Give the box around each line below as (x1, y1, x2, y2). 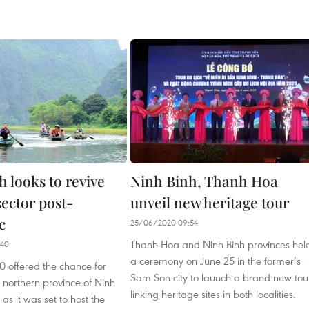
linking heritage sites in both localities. (130, 287, 296, 301)
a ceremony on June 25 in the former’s (130, 254, 301, 268)
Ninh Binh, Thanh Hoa (130, 171, 278, 191)
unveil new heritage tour (130, 192, 289, 212)
